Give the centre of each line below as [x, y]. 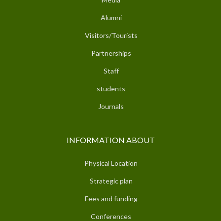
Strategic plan [111, 181]
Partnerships [111, 53]
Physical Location [111, 163]
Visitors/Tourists [111, 36]
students [111, 89]
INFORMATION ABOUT [110, 140]
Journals [111, 107]
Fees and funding [111, 199]
